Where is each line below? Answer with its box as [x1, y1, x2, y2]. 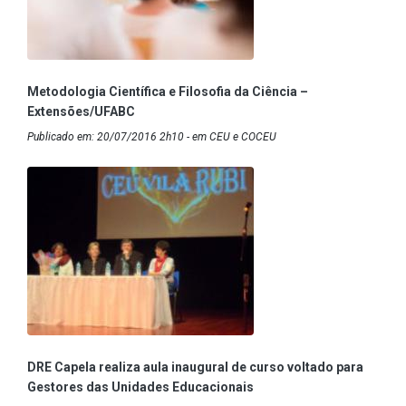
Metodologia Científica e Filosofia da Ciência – [27, 84, 308, 100]
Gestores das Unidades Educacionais [27, 380, 254, 395]
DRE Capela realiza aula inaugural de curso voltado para [27, 360, 363, 375]
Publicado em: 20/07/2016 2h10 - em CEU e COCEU [27, 130, 276, 144]
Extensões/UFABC [27, 104, 135, 120]
